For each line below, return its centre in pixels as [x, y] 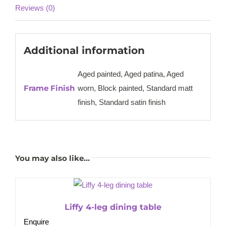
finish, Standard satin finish [121, 102]
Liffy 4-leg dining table [113, 207]
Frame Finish [49, 88]
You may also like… [52, 158]
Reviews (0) [35, 8]
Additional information [84, 51]
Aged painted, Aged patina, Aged [130, 74]
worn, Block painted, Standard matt [135, 88]
